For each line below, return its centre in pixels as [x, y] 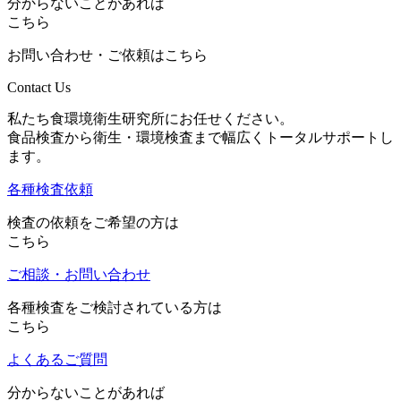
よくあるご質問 [57, 359]
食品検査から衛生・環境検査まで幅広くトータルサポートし [200, 137]
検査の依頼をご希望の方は [93, 222]
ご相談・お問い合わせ [79, 274]
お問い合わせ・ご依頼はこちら [107, 55]
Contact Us [39, 87]
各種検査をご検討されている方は [115, 307]
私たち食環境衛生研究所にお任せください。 [150, 118]
